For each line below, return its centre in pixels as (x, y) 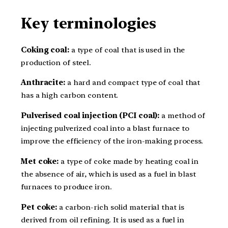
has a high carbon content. (70, 95)
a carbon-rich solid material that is (121, 207)
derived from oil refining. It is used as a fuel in (103, 220)
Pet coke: (39, 207)
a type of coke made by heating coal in (129, 161)
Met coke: (40, 161)
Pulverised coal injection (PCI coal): (90, 116)
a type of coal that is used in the (127, 50)
